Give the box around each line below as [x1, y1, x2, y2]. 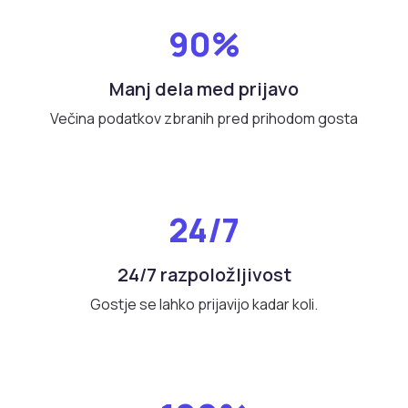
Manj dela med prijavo [109, 76, 299, 102]
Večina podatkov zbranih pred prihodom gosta [50, 108, 358, 129]
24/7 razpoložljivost [117, 262, 291, 288]
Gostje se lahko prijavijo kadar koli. [90, 294, 318, 315]
